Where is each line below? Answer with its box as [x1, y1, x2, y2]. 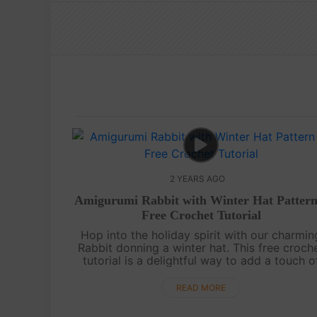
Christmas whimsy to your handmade [101, 265, 301, 280]
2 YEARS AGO [170, 173, 226, 184]
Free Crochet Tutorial [141, 207, 261, 222]
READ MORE [176, 282, 226, 293]
